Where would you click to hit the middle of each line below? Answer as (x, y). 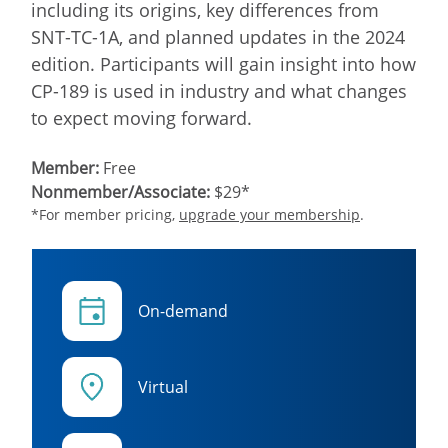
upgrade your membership (269, 214)
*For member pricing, (105, 214)
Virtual (163, 386)
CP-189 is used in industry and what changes (219, 90)
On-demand (183, 310)
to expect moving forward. (141, 117)
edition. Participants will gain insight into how (223, 63)
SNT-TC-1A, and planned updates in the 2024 (218, 36)
